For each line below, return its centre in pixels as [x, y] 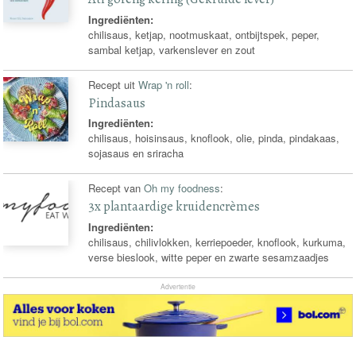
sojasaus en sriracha [136, 153]
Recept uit [114, 84]
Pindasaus [117, 103]
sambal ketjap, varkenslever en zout [172, 49]
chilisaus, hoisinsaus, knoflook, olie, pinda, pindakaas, [214, 138]
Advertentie [178, 286]
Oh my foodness [182, 188]
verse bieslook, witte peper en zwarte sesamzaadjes [209, 257]
